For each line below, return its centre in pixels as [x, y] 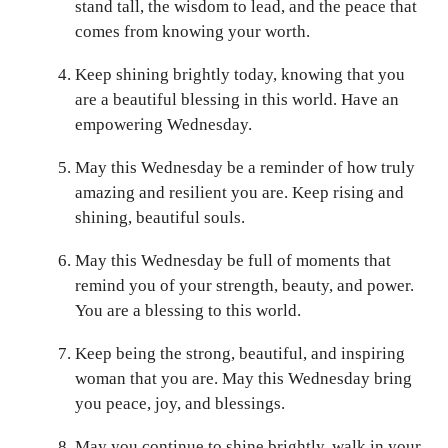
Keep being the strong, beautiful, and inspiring [240, 353]
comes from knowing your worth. [192, 31]
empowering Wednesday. [163, 124]
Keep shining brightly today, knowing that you [240, 74]
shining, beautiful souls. [160, 217]
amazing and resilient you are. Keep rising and [239, 192]
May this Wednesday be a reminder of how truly [245, 167]
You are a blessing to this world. [188, 310]
